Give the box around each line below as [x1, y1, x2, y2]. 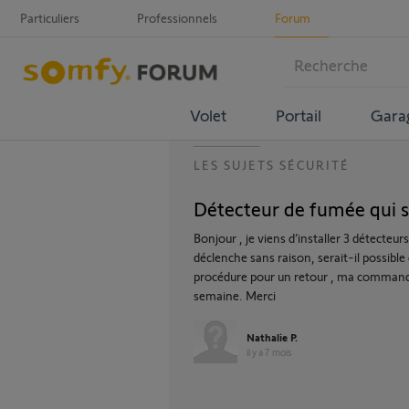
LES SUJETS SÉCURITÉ [194, 157, 350, 173]
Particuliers [20, 10, 79, 26]
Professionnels [137, 10, 217, 26]
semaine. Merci [194, 288, 276, 303]
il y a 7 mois [246, 346, 292, 358]
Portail [275, 104, 321, 125]
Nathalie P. [246, 330, 298, 343]
